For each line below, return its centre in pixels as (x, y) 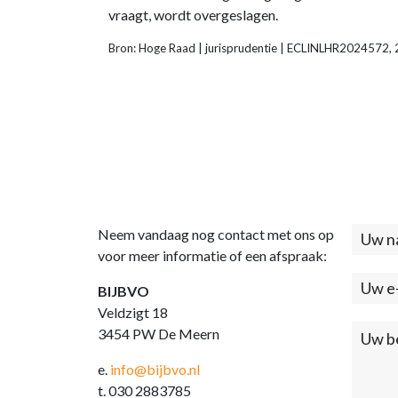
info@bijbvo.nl (155, 369)
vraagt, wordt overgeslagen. (193, 15)
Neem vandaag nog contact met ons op (216, 234)
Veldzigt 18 (133, 312)
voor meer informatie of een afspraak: (212, 255)
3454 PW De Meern (159, 334)
